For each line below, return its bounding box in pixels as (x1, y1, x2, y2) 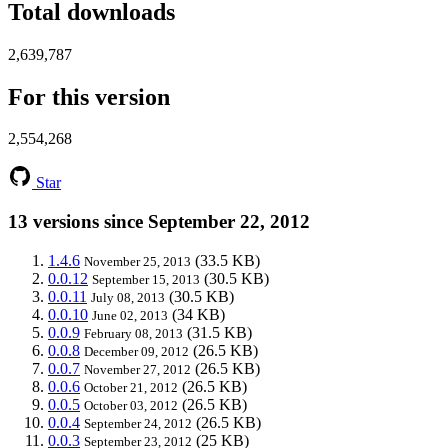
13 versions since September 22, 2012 (8, 211, 310, 233)
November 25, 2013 (84, 253, 191, 269)
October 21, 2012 (84, 379, 178, 395)
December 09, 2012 (84, 343, 189, 359)
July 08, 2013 (91, 289, 165, 305)
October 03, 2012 (84, 397, 178, 413)
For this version (8, 83, 170, 110)
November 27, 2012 (84, 361, 191, 377)
